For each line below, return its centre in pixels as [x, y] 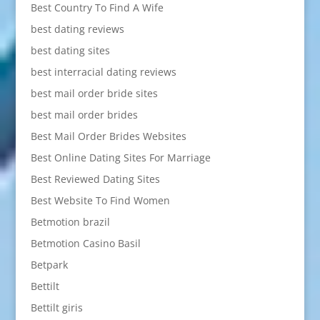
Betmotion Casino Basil [85, 243]
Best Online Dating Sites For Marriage [120, 157]
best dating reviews [77, 29]
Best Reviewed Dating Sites [95, 179]
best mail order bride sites [94, 93]
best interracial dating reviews [103, 71]
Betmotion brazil [70, 221]
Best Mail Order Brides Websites [108, 136]
